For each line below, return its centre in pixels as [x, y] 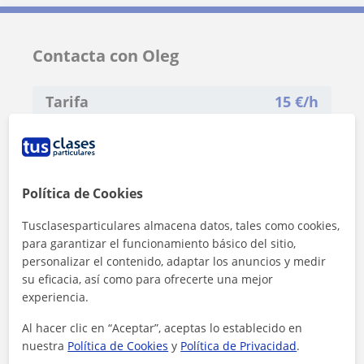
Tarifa [67, 102]
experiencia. [56, 297]
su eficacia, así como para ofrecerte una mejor [148, 279]
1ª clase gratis [90, 139]
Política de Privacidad [239, 346]
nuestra [45, 346]
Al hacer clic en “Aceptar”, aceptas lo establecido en [162, 328]
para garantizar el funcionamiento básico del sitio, [159, 243]
